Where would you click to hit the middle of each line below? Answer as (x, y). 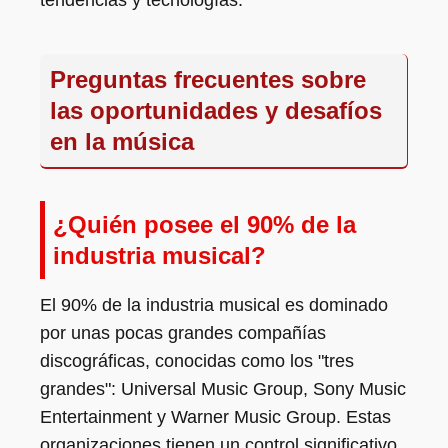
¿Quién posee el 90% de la (204, 224)
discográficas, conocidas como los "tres (197, 361)
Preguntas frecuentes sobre (208, 79)
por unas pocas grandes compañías (183, 333)
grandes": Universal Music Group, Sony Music (223, 389)
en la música (122, 141)
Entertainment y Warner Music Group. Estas (215, 417)
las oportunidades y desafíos (216, 110)
